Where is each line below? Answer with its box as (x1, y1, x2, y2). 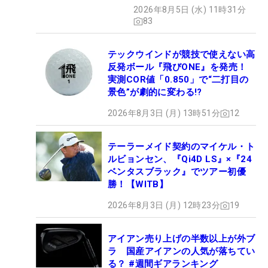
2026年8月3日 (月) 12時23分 (108, 200, 220, 211)
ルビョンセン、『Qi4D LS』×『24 (108, 154, 252, 165)
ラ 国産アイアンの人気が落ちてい (108, 246, 255, 257)
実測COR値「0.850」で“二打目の (108, 74, 249, 86)
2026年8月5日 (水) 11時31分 (133, 5, 246, 15)
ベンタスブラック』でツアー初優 (108, 166, 246, 178)
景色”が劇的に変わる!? (108, 87, 202, 98)
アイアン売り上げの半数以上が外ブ (108, 233, 255, 245)
